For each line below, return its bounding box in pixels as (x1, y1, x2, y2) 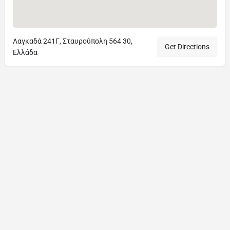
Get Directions (165, 42, 209, 51)
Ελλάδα (13, 48, 37, 56)
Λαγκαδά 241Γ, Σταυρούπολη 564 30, (13, 36, 132, 45)
